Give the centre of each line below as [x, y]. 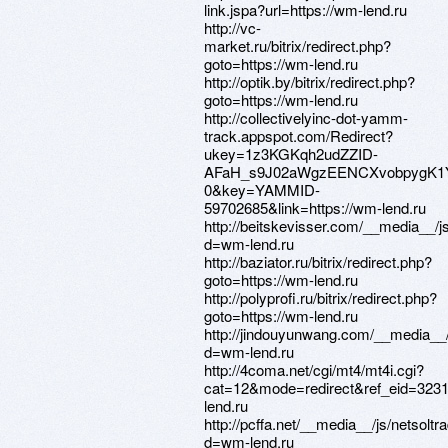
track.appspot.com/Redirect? [298, 135]
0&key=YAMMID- [262, 189]
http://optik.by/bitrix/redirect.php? [309, 81]
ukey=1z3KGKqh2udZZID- [291, 153]
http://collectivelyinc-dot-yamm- [306, 117]
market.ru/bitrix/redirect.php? [297, 45]
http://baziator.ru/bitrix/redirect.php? [318, 261]
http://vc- [232, 27]
